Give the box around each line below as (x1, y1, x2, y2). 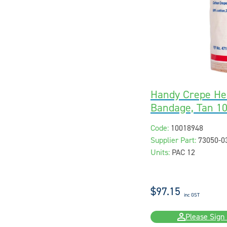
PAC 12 (171, 147, 195, 158)
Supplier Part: (150, 135, 196, 145)
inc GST (183, 191, 200, 198)
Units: (150, 147, 170, 158)
